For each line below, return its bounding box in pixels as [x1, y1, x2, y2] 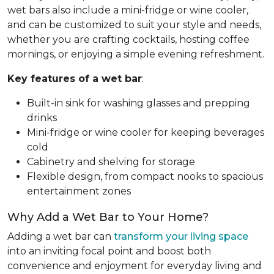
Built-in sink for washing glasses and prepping [27, 97, 250, 109]
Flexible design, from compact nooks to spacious [27, 170, 263, 182]
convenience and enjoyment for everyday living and [7, 259, 262, 272]
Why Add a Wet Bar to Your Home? [7, 210, 209, 224]
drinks [27, 111, 57, 124]
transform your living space [114, 230, 248, 242]
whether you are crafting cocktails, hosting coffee [7, 33, 250, 45]
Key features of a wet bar [7, 72, 142, 84]
